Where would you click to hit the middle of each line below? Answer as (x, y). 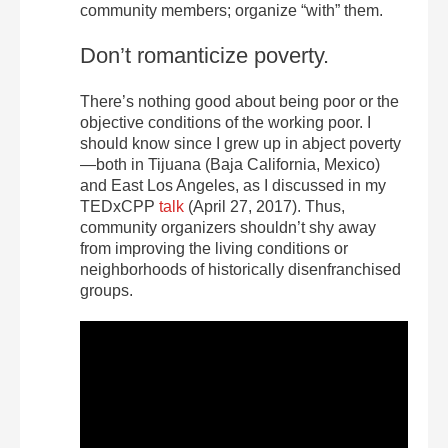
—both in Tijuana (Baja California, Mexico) (230, 164)
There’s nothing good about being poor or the (239, 101)
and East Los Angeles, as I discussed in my (233, 185)
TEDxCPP (119, 206)
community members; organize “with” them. (231, 10)
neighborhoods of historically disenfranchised (240, 269)
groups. (106, 290)
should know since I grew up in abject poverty (240, 143)
